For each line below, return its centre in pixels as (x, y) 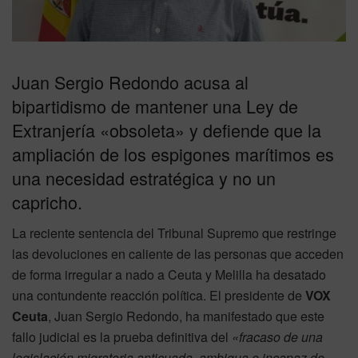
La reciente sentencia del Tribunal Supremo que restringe (174, 233)
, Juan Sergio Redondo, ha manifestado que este (186, 316)
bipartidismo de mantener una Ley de (155, 106)
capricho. (47, 202)
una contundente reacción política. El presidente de (159, 296)
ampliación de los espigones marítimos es (173, 154)
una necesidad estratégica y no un (144, 178)
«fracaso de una (277, 337)
